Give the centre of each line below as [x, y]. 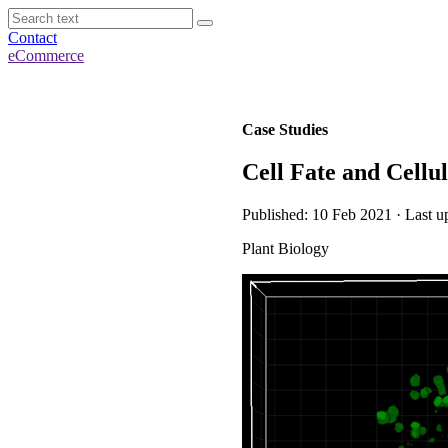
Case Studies [285, 129]
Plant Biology [285, 248]
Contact [32, 37]
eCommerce [46, 55]
